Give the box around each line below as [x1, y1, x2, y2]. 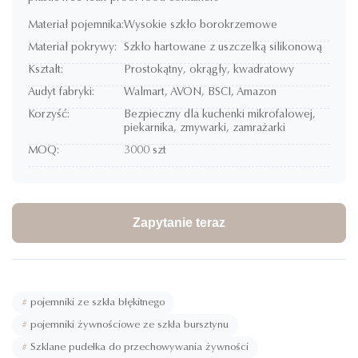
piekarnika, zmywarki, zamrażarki [124, 123, 285, 134]
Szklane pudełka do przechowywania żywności [30, 342, 249, 352]
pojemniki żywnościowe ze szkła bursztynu [30, 320, 229, 330]
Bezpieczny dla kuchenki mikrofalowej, [124, 109, 316, 121]
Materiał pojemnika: [28, 20, 124, 31]
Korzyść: [28, 109, 70, 121]
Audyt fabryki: [28, 87, 94, 98]
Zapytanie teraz [133, 216, 225, 229]
